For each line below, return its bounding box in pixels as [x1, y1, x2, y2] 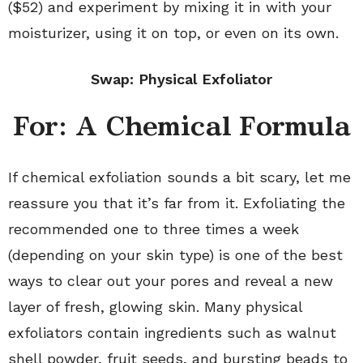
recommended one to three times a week [8, 220, 299, 237]
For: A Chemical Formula [12, 113, 351, 139]
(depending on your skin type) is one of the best [8, 246, 343, 263]
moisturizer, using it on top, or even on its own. [8, 23, 339, 41]
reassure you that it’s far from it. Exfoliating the [8, 194, 345, 211]
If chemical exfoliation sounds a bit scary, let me [8, 168, 351, 186]
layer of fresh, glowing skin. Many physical [8, 297, 302, 315]
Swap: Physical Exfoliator [91, 70, 272, 88]
